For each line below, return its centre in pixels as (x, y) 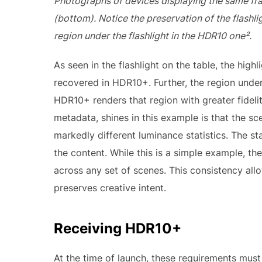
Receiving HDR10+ (118, 229)
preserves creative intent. (110, 188)
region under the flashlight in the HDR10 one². (153, 36)
